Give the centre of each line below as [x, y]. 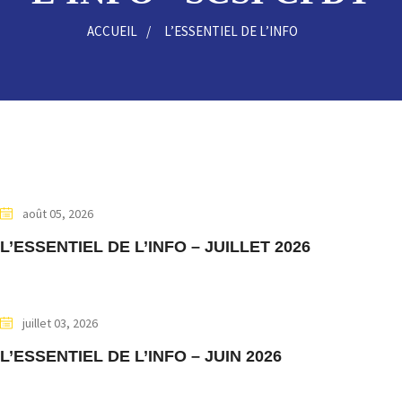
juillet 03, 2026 [60, 323]
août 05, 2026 [58, 214]
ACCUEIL [112, 31]
